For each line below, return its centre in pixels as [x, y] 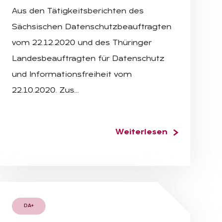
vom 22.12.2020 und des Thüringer [82, 43]
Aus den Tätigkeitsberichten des [78, 11]
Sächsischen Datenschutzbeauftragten [92, 27]
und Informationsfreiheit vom [72, 75]
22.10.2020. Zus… [45, 90]
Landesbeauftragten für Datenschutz [88, 59]
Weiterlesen [141, 132]
